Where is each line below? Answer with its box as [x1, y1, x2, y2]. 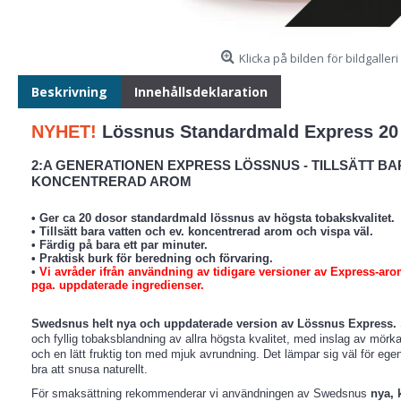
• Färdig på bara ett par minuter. [31, 238, 208, 252]
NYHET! [31, 122, 97, 141]
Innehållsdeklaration [134, 83, 268, 100]
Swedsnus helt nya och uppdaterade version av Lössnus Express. [31, 317, 397, 330]
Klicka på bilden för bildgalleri [239, 50, 398, 66]
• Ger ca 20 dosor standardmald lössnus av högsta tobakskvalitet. [31, 211, 395, 225]
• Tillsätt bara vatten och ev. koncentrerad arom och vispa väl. [31, 225, 373, 238]
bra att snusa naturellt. [31, 363, 148, 376]
